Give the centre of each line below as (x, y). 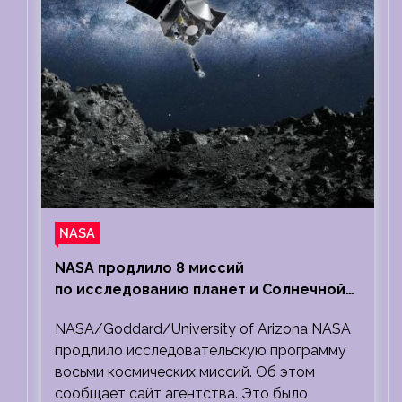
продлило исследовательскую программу (201, 350)
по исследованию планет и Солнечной (200, 289)
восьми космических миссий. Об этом (185, 372)
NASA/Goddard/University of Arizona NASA (203, 329)
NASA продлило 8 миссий (149, 268)
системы (88, 311)
